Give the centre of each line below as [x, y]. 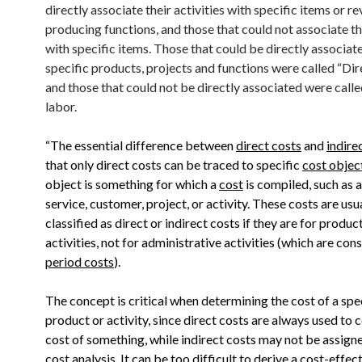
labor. [61, 107]
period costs [80, 262]
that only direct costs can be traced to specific [174, 165]
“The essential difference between [141, 145]
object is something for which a [132, 184]
